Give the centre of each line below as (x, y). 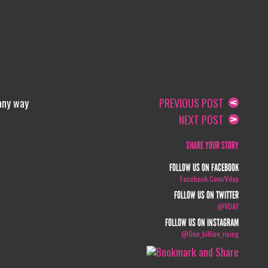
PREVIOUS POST (194, 103)
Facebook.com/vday (210, 179)
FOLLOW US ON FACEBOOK (204, 168)
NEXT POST (204, 120)
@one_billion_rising (210, 234)
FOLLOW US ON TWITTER (207, 195)
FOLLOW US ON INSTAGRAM (202, 223)
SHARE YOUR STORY (213, 146)
